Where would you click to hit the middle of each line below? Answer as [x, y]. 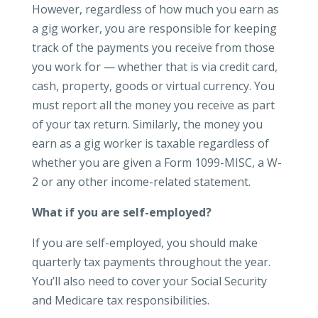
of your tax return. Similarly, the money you [147, 124]
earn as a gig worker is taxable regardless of [150, 143]
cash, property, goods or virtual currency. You [153, 86]
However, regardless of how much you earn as [155, 9]
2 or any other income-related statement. [141, 182]
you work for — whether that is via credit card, [154, 67]
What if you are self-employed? [121, 212]
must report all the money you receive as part [153, 105]
